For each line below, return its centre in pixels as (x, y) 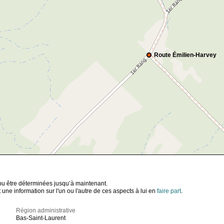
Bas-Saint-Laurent (41, 218)
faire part (169, 191)
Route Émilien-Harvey (185, 55)
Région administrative (46, 211)
